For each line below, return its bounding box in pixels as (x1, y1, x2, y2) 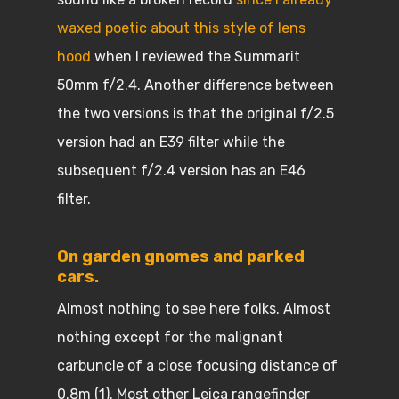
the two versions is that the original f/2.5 (57, 105, 334, 122)
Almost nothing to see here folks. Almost (57, 300, 330, 317)
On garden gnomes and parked (57, 247, 305, 266)
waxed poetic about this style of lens (57, 20, 305, 37)
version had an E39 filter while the (57, 134, 285, 151)
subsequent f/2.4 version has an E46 (57, 162, 305, 179)
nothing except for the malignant (57, 329, 283, 346)
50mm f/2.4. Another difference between (57, 77, 334, 94)
